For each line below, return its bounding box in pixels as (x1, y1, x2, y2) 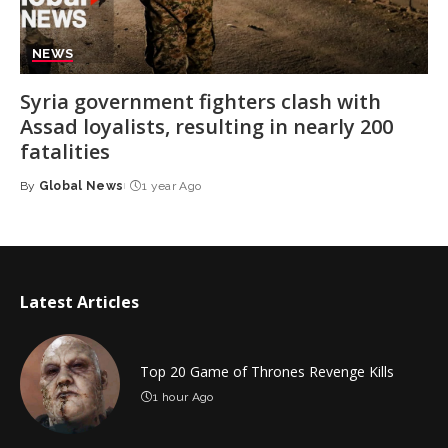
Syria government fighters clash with (20, 87, 381, 115)
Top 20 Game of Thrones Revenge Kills (140, 361, 394, 381)
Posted (19, 187, 69, 202)
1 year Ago (141, 178, 202, 193)
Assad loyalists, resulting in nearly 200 (20, 112, 393, 140)
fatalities (20, 137, 110, 165)
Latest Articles (20, 290, 139, 313)
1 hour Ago (153, 389, 214, 404)
